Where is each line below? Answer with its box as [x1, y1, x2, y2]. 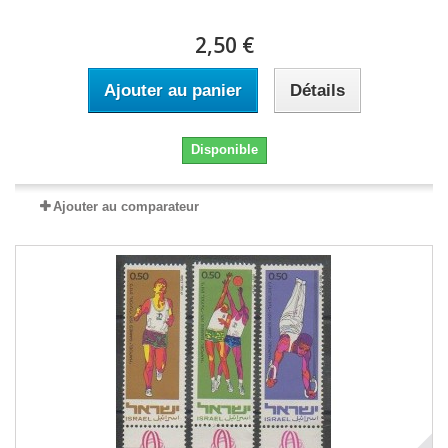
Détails [289, 81, 345, 100]
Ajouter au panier [103, 81, 242, 100]
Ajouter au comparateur [53, 199, 199, 214]
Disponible [190, 142, 258, 157]
